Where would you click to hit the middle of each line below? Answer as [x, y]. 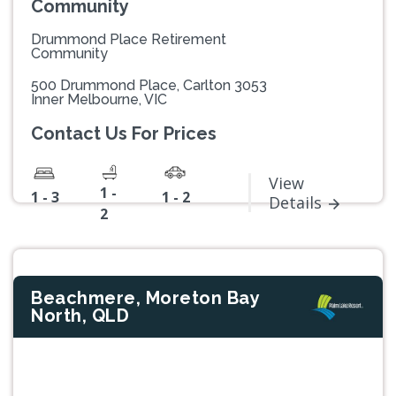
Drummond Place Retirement [129, 40]
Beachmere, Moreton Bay [145, 298]
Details [295, 202]
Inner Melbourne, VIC [99, 100]
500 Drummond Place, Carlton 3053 [149, 86]
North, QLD [80, 316]
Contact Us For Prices [124, 134]
